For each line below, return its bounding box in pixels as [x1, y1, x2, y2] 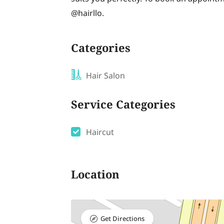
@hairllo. [71, 7, 104, 19]
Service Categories [71, 97, 175, 114]
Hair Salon [86, 70, 125, 82]
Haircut [86, 126, 114, 138]
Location [71, 167, 119, 184]
